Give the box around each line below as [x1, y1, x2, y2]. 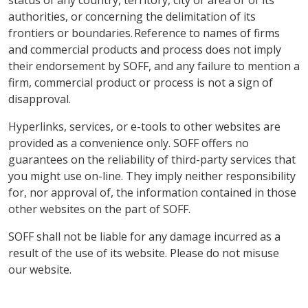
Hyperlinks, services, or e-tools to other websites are [8, 119, 280, 134]
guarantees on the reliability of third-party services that [8, 152, 296, 167]
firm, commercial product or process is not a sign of [8, 75, 273, 90]
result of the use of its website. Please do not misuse [8, 245, 279, 261]
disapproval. [8, 91, 71, 107]
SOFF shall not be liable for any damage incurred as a [8, 229, 280, 244]
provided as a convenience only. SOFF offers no [8, 135, 249, 151]
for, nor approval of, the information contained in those [8, 185, 296, 200]
